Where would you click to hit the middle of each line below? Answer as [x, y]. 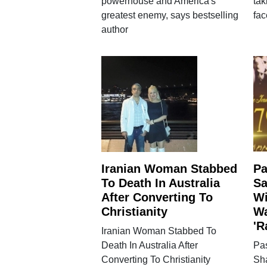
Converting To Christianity [156, 259]
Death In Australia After [149, 245]
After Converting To [157, 197]
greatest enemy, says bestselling [170, 15]
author [114, 29]
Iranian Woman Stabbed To [159, 231]
